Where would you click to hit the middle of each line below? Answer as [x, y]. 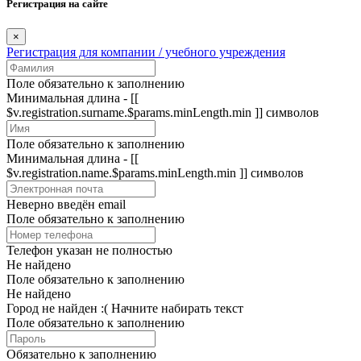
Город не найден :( [57, 308]
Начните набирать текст [177, 308]
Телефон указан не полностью [89, 250]
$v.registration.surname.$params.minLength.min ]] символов [163, 112]
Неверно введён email [66, 204]
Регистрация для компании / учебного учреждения [146, 52]
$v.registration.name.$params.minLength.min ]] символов [155, 172]
